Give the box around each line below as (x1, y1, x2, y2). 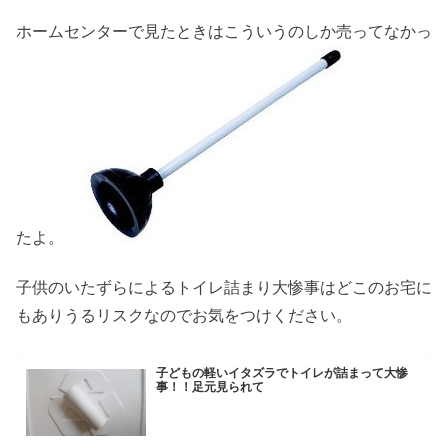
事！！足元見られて (156, 379, 265, 394)
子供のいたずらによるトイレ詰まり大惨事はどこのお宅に (16, 279, 432, 297)
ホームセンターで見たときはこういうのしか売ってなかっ (16, 22, 432, 40)
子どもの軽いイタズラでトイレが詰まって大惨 (156, 365, 409, 380)
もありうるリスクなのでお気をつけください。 (16, 307, 352, 325)
